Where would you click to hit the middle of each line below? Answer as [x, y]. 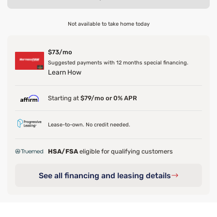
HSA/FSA [64, 151]
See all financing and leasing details [105, 175]
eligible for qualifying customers [126, 151]
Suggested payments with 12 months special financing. [118, 63]
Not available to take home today [108, 24]
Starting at [64, 98]
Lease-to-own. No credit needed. [89, 125]
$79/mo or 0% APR [109, 98]
